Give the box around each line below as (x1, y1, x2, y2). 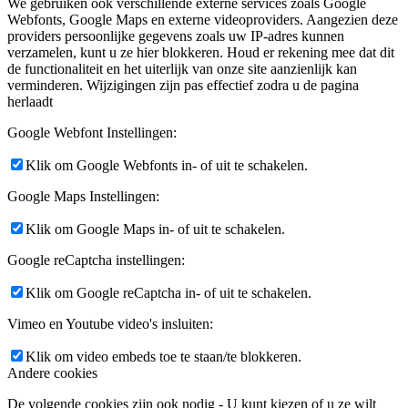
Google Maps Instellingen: (7, 188, 159, 204)
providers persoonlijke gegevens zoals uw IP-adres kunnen (7, 27, 344, 44)
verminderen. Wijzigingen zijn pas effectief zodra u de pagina (7, 76, 359, 93)
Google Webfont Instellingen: (7, 124, 177, 140)
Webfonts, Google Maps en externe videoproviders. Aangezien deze (7, 11, 398, 27)
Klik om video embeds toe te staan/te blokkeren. (25, 348, 301, 364)
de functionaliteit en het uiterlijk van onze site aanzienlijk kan (7, 60, 357, 76)
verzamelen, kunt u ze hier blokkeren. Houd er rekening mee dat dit (7, 44, 394, 60)
